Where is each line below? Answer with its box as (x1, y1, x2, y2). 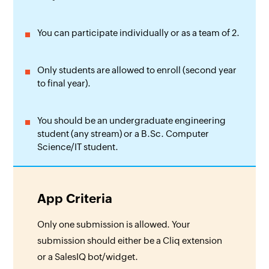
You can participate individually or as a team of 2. (37, 28, 240, 38)
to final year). (37, 78, 91, 89)
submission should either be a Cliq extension (37, 235, 223, 246)
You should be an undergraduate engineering (37, 115, 226, 126)
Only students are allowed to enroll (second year (37, 65, 237, 76)
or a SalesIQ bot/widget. (37, 252, 139, 262)
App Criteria (37, 192, 113, 207)
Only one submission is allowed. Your (37, 219, 191, 230)
